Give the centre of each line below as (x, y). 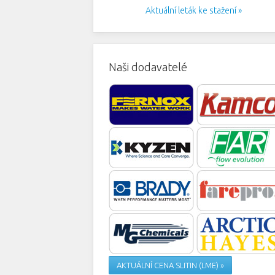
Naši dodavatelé (148, 67)
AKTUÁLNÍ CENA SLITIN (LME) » (170, 265)
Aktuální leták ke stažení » (194, 10)
